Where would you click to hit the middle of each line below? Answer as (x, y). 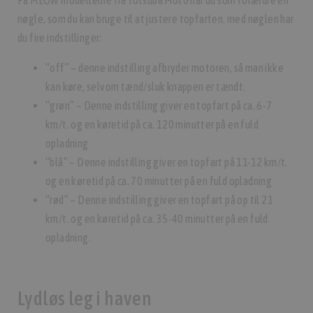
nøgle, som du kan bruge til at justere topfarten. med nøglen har (156, 19)
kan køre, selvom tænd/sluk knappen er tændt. (146, 86)
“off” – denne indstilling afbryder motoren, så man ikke (165, 67)
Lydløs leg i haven (85, 299)
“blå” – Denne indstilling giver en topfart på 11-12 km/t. (167, 162)
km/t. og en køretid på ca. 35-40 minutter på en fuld (157, 218)
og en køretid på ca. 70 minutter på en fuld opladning (159, 181)
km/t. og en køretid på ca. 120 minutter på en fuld (152, 124)
